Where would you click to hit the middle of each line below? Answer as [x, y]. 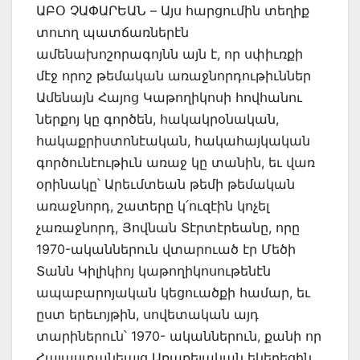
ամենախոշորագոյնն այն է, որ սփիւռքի [170, 53]
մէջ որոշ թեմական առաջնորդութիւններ [174, 75]
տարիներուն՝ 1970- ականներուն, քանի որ [179, 335]
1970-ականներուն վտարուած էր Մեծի [166, 249]
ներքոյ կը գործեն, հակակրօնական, [157, 119]
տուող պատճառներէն [112, 32]
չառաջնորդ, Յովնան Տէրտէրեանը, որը [168, 227]
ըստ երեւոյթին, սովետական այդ [147, 314]
